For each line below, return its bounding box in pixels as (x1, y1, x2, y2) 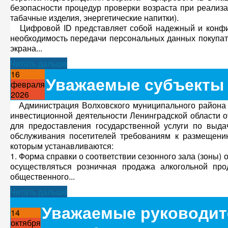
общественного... (10, 170, 75, 182)
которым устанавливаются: (10, 140, 113, 152)
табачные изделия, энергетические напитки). (10, 12, 179, 23)
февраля (11, 78, 45, 90)
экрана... (10, 42, 42, 54)
